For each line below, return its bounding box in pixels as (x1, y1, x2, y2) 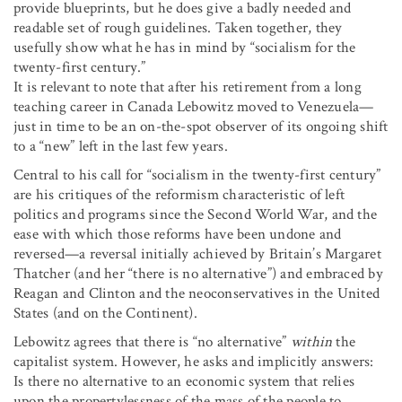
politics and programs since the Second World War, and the (13, 204, 378, 224)
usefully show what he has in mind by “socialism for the (13, 37, 356, 57)
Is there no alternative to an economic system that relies (13, 371, 355, 391)
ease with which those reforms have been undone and (13, 223, 342, 244)
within (290, 331, 333, 352)
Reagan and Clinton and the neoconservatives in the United (13, 283, 380, 303)
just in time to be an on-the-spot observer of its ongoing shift (13, 116, 389, 136)
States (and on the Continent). (13, 302, 197, 323)
